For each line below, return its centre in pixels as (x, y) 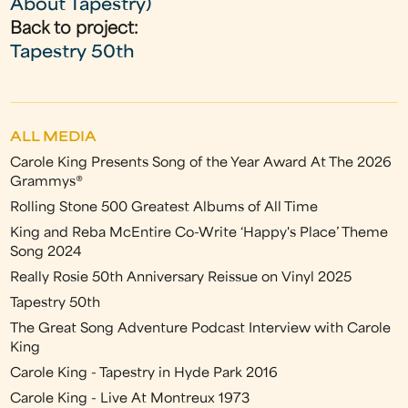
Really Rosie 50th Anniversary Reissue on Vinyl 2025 (181, 278)
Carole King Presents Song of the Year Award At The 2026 (201, 163)
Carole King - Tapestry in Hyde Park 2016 (144, 374)
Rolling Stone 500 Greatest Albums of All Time (164, 208)
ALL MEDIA (54, 138)
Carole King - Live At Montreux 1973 (130, 399)
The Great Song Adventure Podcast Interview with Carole (201, 329)
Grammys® (47, 183)
